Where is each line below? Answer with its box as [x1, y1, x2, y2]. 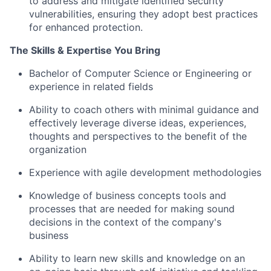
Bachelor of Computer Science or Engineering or [29, 67, 252, 79]
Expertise [67, 44, 112, 56]
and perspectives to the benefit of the [70, 130, 247, 142]
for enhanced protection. [29, 21, 143, 33]
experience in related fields [29, 80, 153, 93]
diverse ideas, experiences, [120, 117, 246, 129]
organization [29, 143, 87, 155]
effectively [29, 117, 80, 129]
